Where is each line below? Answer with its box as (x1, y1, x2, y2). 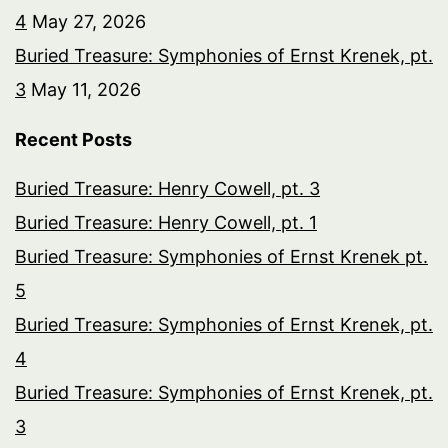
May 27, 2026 (32, 10, 146, 32)
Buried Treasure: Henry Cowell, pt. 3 (15, 177, 320, 199)
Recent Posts (15, 128, 132, 150)
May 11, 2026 (31, 78, 141, 100)
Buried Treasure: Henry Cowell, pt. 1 (15, 211, 317, 233)
